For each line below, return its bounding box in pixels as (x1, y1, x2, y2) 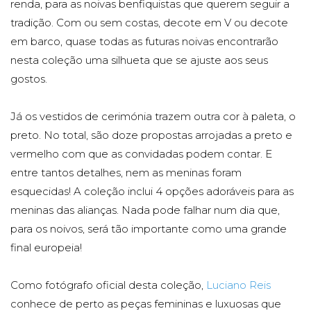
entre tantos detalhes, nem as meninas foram (10, 166, 242, 180)
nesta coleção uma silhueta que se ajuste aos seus (10, 53, 268, 67)
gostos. (10, 72, 47, 86)
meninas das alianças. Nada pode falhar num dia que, (10, 203, 280, 217)
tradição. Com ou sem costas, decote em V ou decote (10, 16, 288, 30)
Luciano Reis (206, 278, 271, 292)
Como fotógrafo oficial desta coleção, (10, 278, 206, 292)
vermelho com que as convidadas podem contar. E (10, 147, 272, 161)
